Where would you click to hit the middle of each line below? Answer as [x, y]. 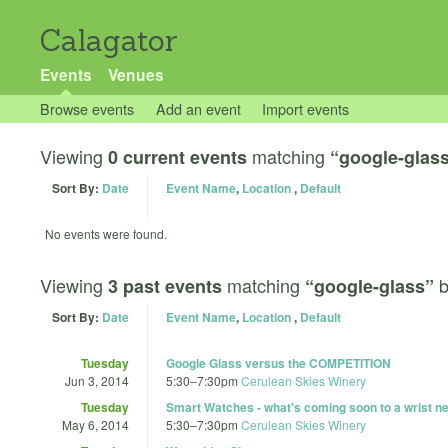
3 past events [165, 285]
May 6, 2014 [95, 424]
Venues [135, 74]
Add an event [198, 108]
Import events [306, 108]
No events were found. [106, 233]
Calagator [109, 40]
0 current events [177, 157]
